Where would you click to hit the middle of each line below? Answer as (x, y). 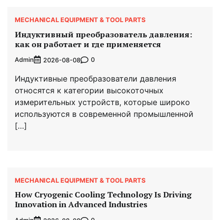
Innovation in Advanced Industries (81, 205)
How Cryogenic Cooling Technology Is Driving (103, 195)
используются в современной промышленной (104, 114)
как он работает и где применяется (88, 44)
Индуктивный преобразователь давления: (104, 34)
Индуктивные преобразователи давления (96, 78)
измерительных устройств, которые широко (102, 102)
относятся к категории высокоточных (89, 90)
